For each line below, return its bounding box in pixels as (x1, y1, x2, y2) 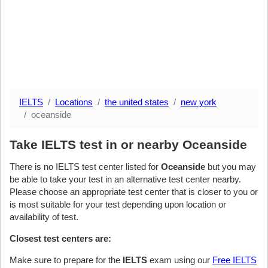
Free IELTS (212, 255, 257, 265)
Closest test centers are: (10, 233, 111, 243)
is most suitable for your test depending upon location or (10, 199, 226, 209)
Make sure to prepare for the (10, 255, 123, 265)
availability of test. (10, 212, 78, 222)
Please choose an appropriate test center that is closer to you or (10, 187, 258, 197)
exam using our (147, 255, 212, 265)
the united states (105, 97, 169, 107)
